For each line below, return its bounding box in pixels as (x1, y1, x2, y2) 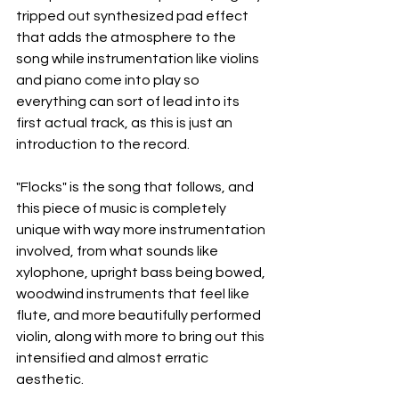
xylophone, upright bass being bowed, (16, 265, 268, 281)
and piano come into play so (16, 73, 202, 88)
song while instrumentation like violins (16, 52, 262, 67)
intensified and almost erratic (16, 351, 211, 366)
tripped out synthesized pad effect (16, 9, 251, 24)
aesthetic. (16, 372, 84, 387)
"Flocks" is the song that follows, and (16, 180, 256, 195)
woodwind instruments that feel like (16, 287, 252, 302)
